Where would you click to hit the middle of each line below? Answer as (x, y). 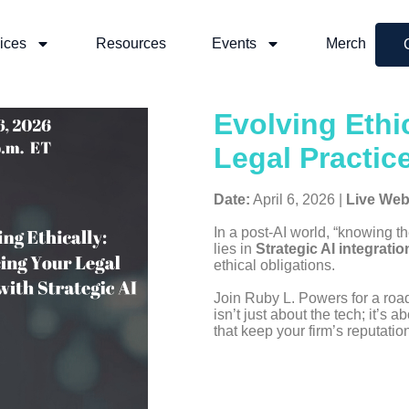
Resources (131, 43)
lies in (235, 249)
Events (234, 43)
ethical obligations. (274, 265)
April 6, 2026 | (298, 199)
